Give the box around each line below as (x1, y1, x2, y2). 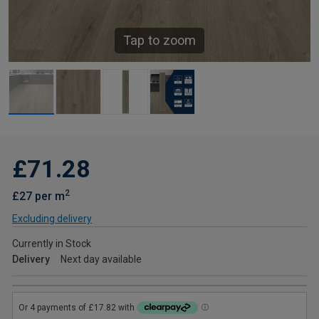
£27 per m (12, 189, 65, 203)
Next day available (61, 253, 142, 265)
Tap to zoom (123, 32, 196, 48)
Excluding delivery (12, 212, 92, 224)
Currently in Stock (12, 237, 91, 249)
